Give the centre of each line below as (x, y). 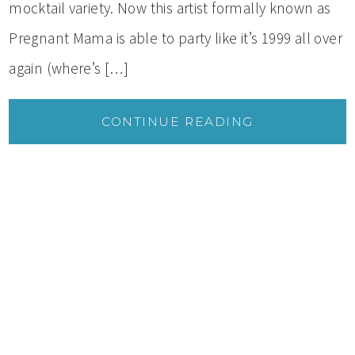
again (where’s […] (69, 68)
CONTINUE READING (177, 121)
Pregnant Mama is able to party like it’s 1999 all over (176, 38)
